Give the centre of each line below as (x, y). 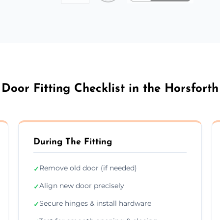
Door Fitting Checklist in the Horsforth (110, 89)
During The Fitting (73, 142)
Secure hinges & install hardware (96, 203)
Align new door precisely (82, 185)
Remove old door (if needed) (88, 168)
